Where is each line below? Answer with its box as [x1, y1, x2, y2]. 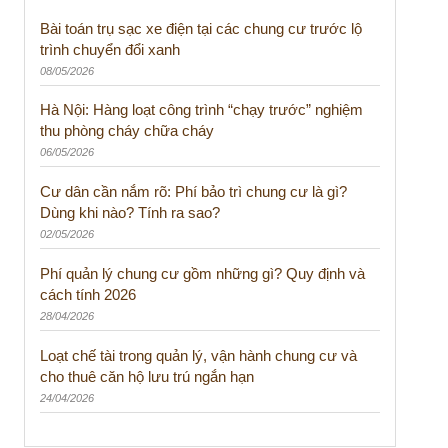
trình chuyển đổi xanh [39, 40, 180, 58]
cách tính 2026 [39, 285, 136, 303]
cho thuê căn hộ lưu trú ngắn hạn [39, 367, 254, 385]
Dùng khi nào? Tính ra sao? [39, 204, 220, 222]
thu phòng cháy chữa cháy [39, 122, 214, 140]
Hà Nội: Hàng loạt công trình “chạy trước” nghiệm [39, 101, 363, 119]
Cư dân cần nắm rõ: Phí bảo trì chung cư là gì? [39, 183, 347, 201]
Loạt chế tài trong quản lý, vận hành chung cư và [39, 346, 357, 364]
